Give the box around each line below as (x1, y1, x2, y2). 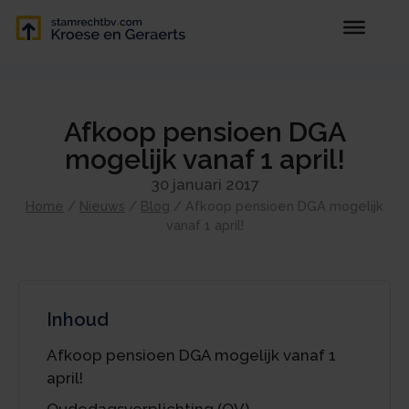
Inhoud (47, 309, 109, 330)
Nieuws (79, 198, 125, 214)
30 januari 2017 (150, 175, 259, 194)
